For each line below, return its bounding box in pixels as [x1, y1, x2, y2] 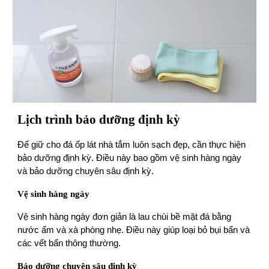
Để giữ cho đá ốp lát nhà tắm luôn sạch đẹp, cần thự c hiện [17, 140, 246, 150]
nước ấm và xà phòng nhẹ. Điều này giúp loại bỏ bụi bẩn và [17, 225, 250, 235]
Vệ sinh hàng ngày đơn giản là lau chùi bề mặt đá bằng [17, 212, 232, 222]
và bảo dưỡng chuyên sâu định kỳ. [17, 166, 154, 177]
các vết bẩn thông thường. [17, 238, 121, 249]
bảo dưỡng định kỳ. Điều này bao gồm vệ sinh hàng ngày [17, 153, 242, 163]
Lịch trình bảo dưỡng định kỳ [17, 112, 181, 127]
